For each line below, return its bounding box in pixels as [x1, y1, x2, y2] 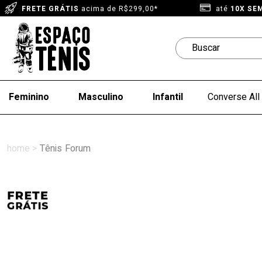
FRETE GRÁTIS [22, 4, 79, 14]
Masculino [78, 90, 123, 105]
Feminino [9, 90, 49, 105]
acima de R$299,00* [79, 4, 158, 14]
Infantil [153, 90, 183, 105]
